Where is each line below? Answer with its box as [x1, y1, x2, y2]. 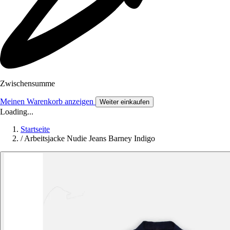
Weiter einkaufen [100, 98, 149, 106]
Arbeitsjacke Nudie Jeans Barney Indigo [24, 134, 155, 143]
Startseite [21, 125, 50, 134]
